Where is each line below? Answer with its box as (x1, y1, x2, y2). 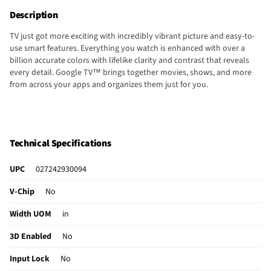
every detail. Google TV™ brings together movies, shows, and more (10, 66, 252, 79)
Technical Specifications (10, 137, 111, 151)
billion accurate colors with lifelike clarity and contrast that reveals (10, 54, 249, 67)
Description (10, 8, 58, 22)
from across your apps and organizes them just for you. (10, 78, 208, 91)
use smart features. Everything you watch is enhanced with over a (10, 42, 245, 54)
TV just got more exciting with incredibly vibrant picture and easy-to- (10, 30, 255, 42)
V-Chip (10, 186, 34, 198)
